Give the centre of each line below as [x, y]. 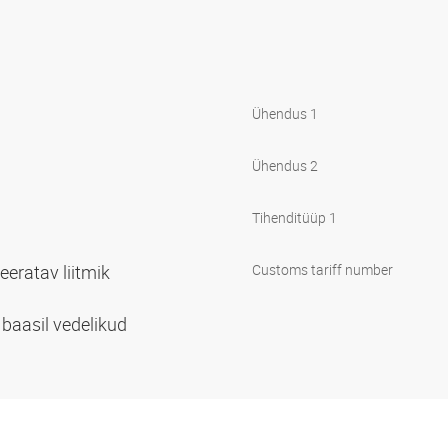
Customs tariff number [322, 269]
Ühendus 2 [285, 165]
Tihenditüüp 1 [294, 217]
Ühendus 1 [285, 113]
